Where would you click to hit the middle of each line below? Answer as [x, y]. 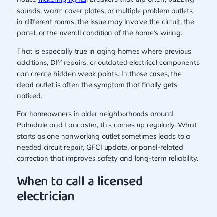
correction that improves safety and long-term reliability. [107, 158]
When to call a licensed [80, 182]
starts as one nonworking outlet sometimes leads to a [103, 136]
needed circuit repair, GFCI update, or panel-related [100, 147]
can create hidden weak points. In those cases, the [99, 73]
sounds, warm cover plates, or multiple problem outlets [105, 10]
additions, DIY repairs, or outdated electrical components [108, 62]
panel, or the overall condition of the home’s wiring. [99, 33]
